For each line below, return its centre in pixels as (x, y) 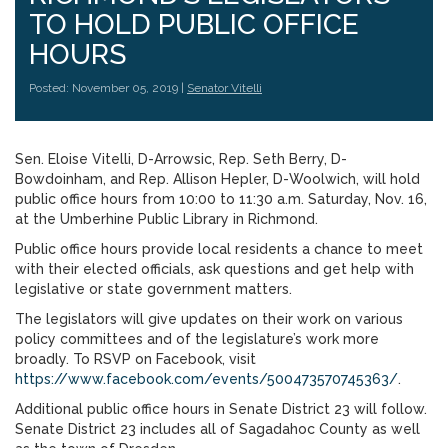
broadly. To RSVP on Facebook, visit (135, 359)
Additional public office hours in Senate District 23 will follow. (221, 409)
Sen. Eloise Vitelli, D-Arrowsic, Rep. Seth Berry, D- (181, 159)
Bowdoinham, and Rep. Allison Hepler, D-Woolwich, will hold (217, 179)
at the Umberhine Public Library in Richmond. (166, 219)
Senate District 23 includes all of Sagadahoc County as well (217, 429)
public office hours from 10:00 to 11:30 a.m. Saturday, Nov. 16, (221, 199)
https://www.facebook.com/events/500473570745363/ (206, 379)
